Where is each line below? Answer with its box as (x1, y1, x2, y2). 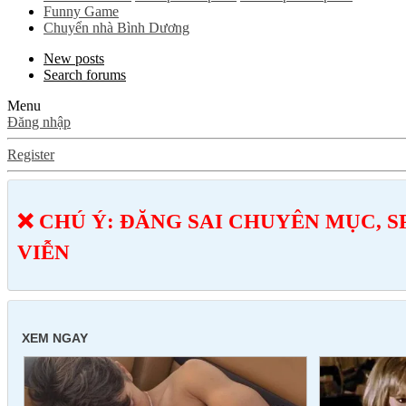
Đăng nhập (7, 114, 71, 130)
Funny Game (43, 4, 119, 19)
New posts (43, 51, 104, 66)
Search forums (43, 67, 126, 82)
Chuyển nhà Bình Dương (43, 20, 189, 35)
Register (7, 147, 54, 162)
